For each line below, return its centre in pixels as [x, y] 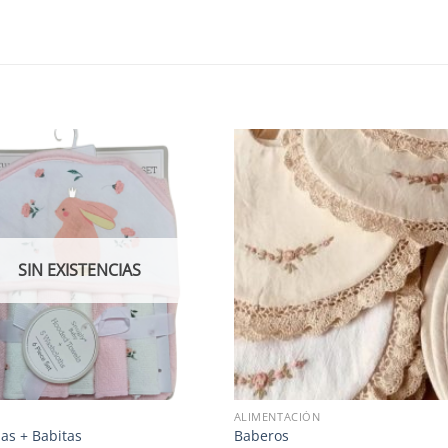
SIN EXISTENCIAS [79, 269]
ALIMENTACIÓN [277, 416]
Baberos [261, 436]
